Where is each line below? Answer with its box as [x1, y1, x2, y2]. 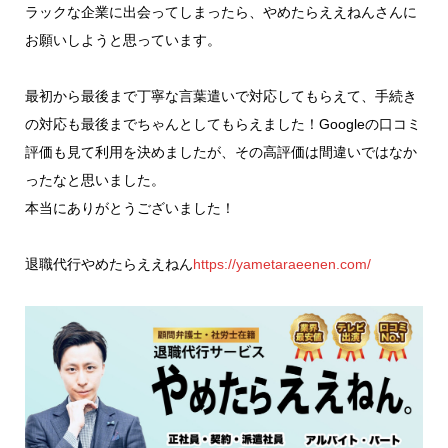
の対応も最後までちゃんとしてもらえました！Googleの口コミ [24, 115, 421, 132]
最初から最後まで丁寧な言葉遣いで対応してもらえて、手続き [24, 87, 417, 104]
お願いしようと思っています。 [24, 31, 221, 48]
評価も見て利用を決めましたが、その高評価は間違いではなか [24, 143, 417, 160]
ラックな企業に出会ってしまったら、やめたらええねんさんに [24, 3, 417, 20]
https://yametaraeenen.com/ [192, 255, 371, 272]
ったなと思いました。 [24, 171, 165, 188]
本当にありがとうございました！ [24, 199, 235, 216]
